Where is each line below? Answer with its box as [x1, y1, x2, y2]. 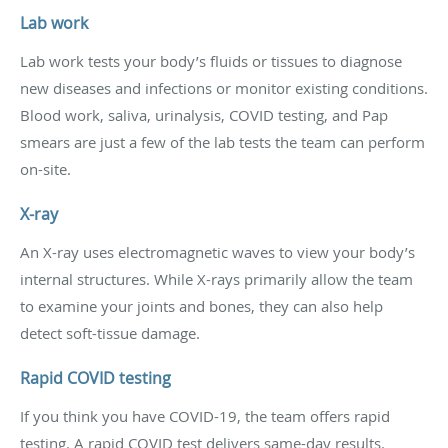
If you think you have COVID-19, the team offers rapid [20, 405, 390, 426]
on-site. [20, 158, 71, 179]
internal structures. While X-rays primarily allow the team [20, 268, 413, 289]
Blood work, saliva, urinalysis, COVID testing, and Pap [20, 104, 388, 125]
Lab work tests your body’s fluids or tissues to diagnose [20, 50, 402, 71]
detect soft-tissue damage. [20, 322, 200, 343]
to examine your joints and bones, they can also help [20, 295, 383, 316]
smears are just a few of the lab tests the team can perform [20, 131, 425, 152]
